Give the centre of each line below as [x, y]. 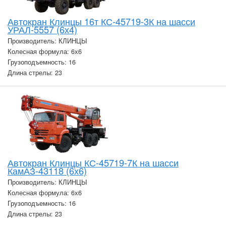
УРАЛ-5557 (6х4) [42, 29]
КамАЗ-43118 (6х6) [47, 171]
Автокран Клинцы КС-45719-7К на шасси [93, 163]
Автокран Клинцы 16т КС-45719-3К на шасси [101, 21]
